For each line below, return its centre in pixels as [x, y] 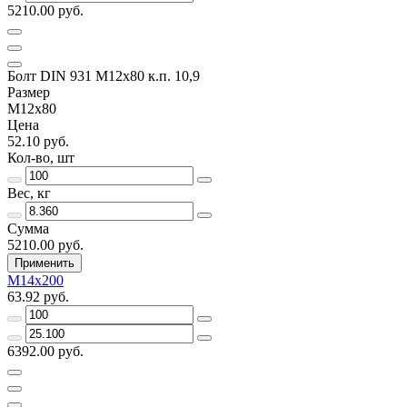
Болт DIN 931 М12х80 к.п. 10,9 [104, 75]
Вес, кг [29, 193]
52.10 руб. [38, 141]
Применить [45, 263]
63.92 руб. [38, 296]
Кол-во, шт [41, 157]
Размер [29, 92]
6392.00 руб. [45, 351]
